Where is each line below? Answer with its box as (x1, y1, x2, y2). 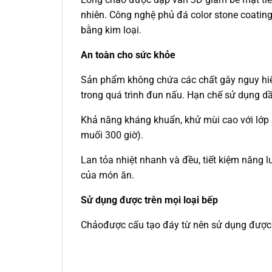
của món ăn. (81, 169, 134, 182)
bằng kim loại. (81, 24, 141, 36)
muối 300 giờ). (81, 129, 143, 141)
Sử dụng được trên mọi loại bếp (81, 194, 218, 206)
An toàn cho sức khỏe (81, 49, 175, 61)
